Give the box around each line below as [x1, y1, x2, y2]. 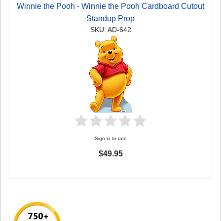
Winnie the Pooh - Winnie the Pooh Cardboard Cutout [17, 1, 204, 10]
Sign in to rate [94, 135, 127, 141]
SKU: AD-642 [90, 26, 131, 34]
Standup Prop [86, 14, 135, 23]
